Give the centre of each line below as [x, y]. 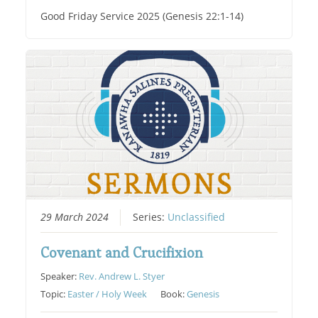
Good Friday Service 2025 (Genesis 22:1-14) [142, 17]
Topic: [54, 294]
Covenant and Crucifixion [122, 252]
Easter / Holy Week [108, 294]
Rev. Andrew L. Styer [122, 276]
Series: [150, 217]
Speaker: [60, 276]
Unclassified [197, 217]
